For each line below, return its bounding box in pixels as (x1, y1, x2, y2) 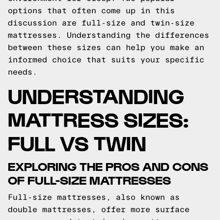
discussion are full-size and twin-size (8, 19, 194, 27)
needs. (8, 68, 37, 76)
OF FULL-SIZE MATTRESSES (8, 172, 171, 187)
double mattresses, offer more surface (8, 205, 190, 214)
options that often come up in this (8, 6, 175, 15)
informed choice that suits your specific (8, 55, 204, 64)
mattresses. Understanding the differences (8, 31, 209, 39)
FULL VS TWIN (8, 130, 146, 154)
